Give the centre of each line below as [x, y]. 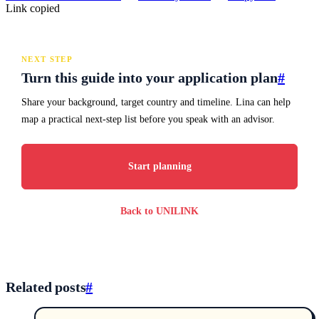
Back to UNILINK [159, 211]
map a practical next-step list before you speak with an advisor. [148, 120]
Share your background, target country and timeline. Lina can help [156, 103]
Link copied [33, 9]
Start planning [159, 167]
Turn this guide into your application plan [150, 78]
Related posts [46, 287]
